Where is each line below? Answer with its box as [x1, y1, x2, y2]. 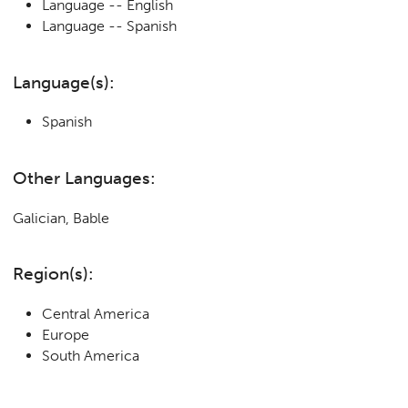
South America [41, 346, 139, 364]
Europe [41, 325, 89, 343]
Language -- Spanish [41, 17, 177, 36]
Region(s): [13, 263, 95, 285]
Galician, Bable [13, 209, 110, 227]
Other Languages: [13, 167, 157, 189]
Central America [41, 304, 149, 322]
